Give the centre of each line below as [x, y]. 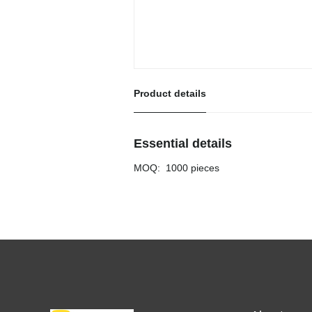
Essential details [183, 143]
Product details [170, 93]
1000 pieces [193, 168]
